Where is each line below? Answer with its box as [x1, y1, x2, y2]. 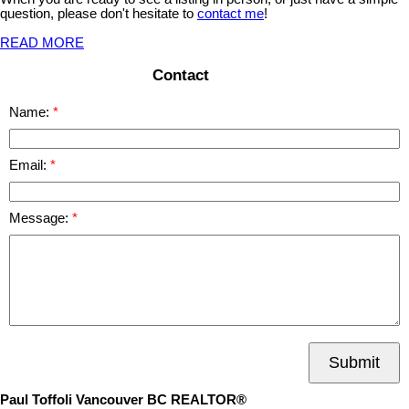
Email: [9, 158, 50, 173]
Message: [9, 211, 72, 226]
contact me [197, 5, 264, 21]
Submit [329, 353, 380, 372]
